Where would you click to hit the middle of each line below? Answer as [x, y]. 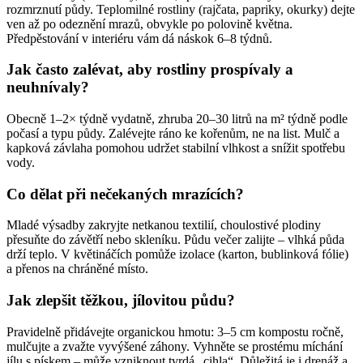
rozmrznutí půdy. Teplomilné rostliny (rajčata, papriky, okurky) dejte [181, 9]
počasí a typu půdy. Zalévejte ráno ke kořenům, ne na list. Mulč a [173, 134]
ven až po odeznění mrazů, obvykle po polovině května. [149, 23]
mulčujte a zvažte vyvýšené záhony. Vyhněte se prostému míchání [175, 346]
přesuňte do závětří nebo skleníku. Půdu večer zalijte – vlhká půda [175, 240]
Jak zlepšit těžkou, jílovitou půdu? [121, 301]
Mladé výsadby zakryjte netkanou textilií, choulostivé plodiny [164, 225]
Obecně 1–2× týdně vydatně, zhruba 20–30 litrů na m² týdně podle [177, 119]
